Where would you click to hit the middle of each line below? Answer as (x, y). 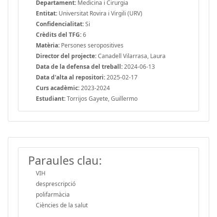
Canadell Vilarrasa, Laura (131, 56)
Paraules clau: (65, 160)
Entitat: (46, 13)
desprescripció (56, 184)
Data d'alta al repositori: (70, 77)
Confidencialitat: (60, 24)
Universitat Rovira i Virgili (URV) (100, 13)
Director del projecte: (66, 56)
